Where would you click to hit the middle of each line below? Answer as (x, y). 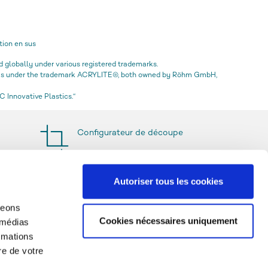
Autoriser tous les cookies (168, 181)
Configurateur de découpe (130, 133)
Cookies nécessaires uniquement (168, 220)
